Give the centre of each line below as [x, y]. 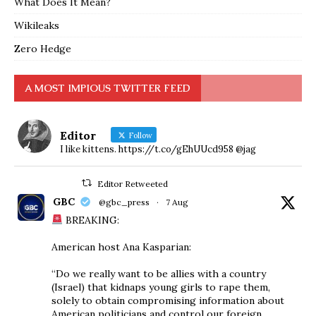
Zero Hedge [43, 48]
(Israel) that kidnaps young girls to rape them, [161, 287]
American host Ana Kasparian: [121, 247]
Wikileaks [37, 25]
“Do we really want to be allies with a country [159, 273]
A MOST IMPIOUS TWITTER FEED [108, 88]
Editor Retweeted [133, 183]
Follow [139, 135]
